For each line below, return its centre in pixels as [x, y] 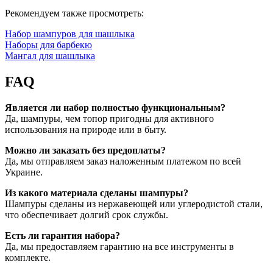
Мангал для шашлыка [50, 55]
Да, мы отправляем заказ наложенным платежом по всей [123, 161]
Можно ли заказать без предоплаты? [85, 150]
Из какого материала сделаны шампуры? [97, 193]
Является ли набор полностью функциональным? [115, 107]
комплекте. [28, 257]
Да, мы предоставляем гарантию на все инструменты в [119, 246]
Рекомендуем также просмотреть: [74, 13]
